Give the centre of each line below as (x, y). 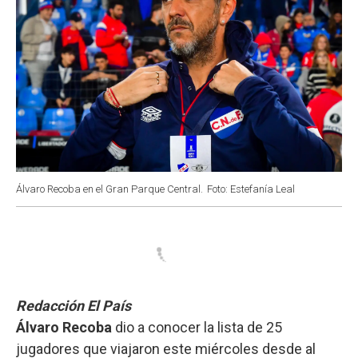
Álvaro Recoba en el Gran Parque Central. (109, 189)
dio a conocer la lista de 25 (199, 327)
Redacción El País (74, 305)
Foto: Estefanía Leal (251, 189)
